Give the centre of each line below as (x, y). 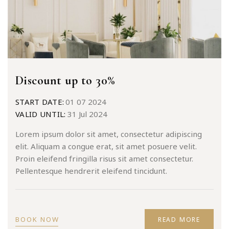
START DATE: (40, 102)
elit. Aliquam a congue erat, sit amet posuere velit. (106, 146)
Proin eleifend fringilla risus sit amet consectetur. (104, 158)
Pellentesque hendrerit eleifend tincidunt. (91, 171)
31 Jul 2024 (87, 114)
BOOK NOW (37, 219)
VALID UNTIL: (41, 114)
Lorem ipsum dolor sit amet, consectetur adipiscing (109, 134)
